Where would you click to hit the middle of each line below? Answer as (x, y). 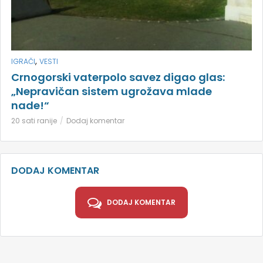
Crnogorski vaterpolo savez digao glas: (118, 77)
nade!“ (30, 106)
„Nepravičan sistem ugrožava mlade (112, 92)
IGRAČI (23, 62)
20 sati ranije (34, 121)
